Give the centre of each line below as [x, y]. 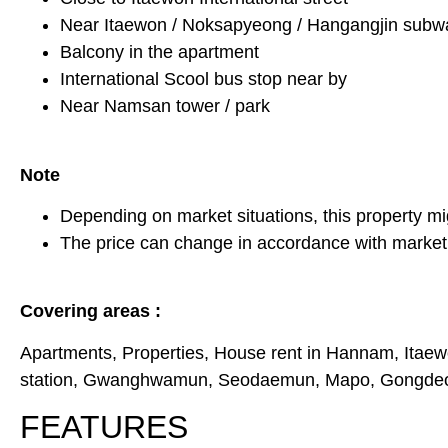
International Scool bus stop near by [203, 79]
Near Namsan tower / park [165, 106]
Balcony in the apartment [159, 52]
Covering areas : [90, 311]
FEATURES [104, 427]
